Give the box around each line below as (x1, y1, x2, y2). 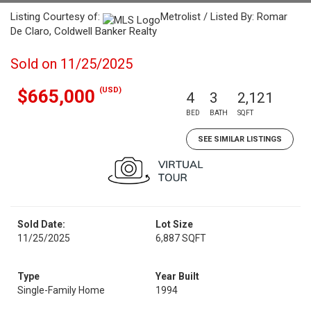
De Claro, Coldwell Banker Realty (10, 25, 157, 37)
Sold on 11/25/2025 (10, 56, 133, 72)
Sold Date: (17, 219, 65, 230)
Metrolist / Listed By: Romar (160, 10, 287, 23)
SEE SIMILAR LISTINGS (198, 135, 282, 144)
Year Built (155, 271, 199, 282)
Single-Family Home (17, 285, 105, 296)
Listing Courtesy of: (10, 10, 103, 23)
